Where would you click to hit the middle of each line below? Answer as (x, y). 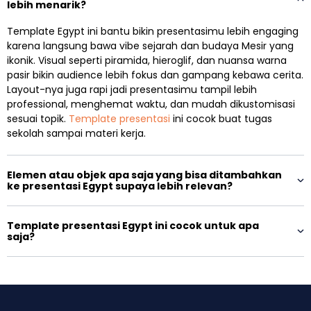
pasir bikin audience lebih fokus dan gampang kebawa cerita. (155, 75)
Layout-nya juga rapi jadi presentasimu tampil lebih (132, 90)
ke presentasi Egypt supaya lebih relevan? (120, 186)
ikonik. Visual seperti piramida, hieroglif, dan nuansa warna (147, 61)
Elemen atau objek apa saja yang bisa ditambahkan (144, 175)
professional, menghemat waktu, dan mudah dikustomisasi (151, 104)
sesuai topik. (38, 119)
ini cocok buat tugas (221, 119)
